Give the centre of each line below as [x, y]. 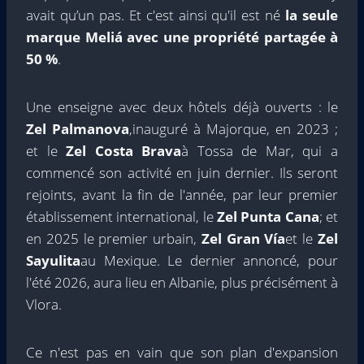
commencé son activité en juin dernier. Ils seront [182, 172]
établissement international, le [121, 216]
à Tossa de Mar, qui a [260, 150]
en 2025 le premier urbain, [114, 238]
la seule [310, 15]
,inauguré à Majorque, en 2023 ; [234, 128]
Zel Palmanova [78, 128]
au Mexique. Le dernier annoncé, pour [209, 260]
